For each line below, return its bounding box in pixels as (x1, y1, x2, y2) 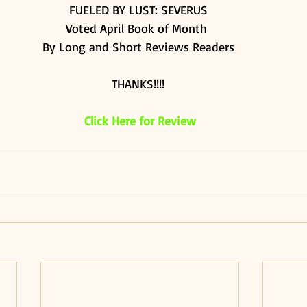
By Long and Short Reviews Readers (42, 39, 238, 54)
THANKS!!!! (112, 76, 168, 91)
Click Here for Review (84, 113, 196, 128)
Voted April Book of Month (66, 21, 214, 36)
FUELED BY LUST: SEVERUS (69, 2, 211, 17)
